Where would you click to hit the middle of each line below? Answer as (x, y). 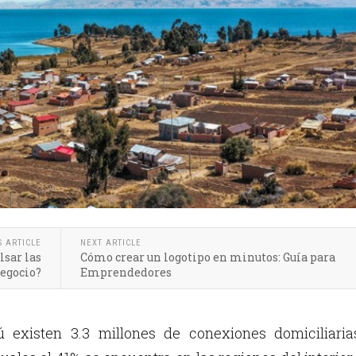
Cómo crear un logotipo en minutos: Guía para (208, 257)
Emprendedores (126, 273)
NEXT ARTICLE (111, 243)
